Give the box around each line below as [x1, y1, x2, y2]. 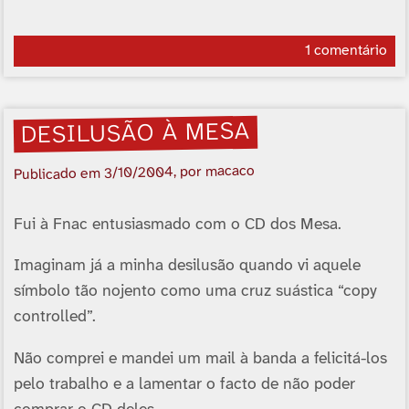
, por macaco [173, 163, 256, 181]
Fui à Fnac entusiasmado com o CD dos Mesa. [13, 215, 341, 233]
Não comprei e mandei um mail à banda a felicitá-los [13, 350, 387, 367]
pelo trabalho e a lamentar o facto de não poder [13, 375, 355, 393]
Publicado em [13, 165, 105, 184]
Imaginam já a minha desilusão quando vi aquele [13, 257, 361, 275]
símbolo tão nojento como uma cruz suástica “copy [13, 283, 377, 300]
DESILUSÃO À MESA [20, 119, 250, 150]
